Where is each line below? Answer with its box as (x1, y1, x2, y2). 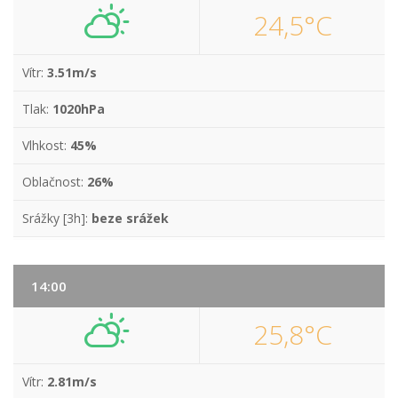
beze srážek (92, 210, 169, 227)
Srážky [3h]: (22, 210, 92, 227)
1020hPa (52, 100, 105, 117)
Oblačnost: (22, 173, 87, 190)
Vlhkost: (22, 137, 70, 154)
